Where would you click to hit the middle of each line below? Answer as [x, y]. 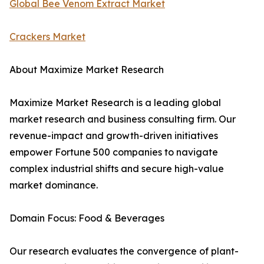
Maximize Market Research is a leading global [115, 103]
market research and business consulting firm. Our [123, 119]
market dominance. [54, 185]
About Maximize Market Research [87, 70]
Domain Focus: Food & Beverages [87, 218]
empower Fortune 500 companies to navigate [114, 152]
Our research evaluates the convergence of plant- [124, 251]
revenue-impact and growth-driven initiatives [114, 136]
